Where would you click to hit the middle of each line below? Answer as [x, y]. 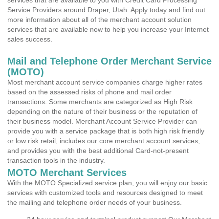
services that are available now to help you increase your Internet [108, 29]
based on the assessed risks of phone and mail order [89, 92]
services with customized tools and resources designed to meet [105, 193]
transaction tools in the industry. [56, 160]
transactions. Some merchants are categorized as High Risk [100, 102]
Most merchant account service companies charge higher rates [105, 82]
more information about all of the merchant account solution [99, 20]
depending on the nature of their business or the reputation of [102, 111]
